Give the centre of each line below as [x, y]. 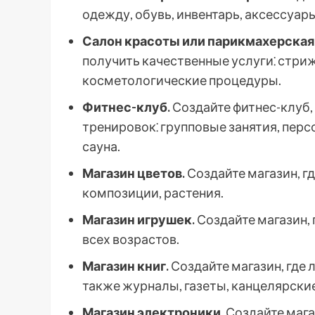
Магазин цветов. [134, 173]
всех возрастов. [131, 239]
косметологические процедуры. [182, 80]
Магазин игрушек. [139, 219]
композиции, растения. [153, 193]
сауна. [101, 146]
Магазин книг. [126, 266]
